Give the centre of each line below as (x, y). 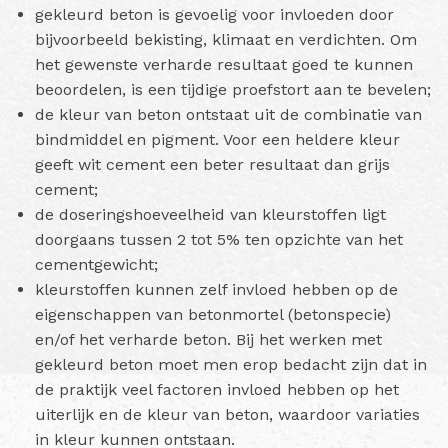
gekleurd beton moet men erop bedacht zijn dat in (231, 364)
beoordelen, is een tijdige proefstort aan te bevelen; (233, 89)
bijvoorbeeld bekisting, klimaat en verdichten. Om (226, 39)
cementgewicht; (96, 264)
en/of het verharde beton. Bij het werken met (208, 339)
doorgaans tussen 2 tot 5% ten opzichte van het (219, 239)
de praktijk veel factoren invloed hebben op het (217, 389)
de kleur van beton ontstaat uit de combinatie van (228, 114)
